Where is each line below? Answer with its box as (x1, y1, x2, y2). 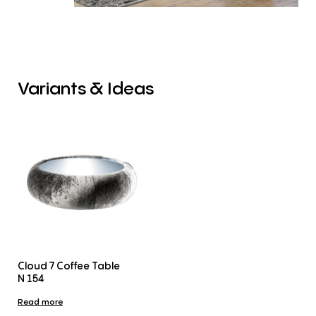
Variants (18, 76, 86, 100)
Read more (18, 295, 63, 308)
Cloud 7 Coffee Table (18, 258, 120, 272)
